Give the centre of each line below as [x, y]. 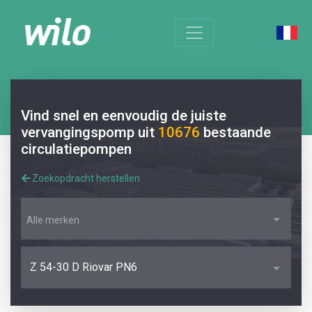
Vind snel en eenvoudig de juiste [124, 116]
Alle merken [53, 220]
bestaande [237, 132]
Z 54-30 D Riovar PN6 [84, 267]
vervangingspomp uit [89, 132]
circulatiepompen [76, 149]
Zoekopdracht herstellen [85, 179]
